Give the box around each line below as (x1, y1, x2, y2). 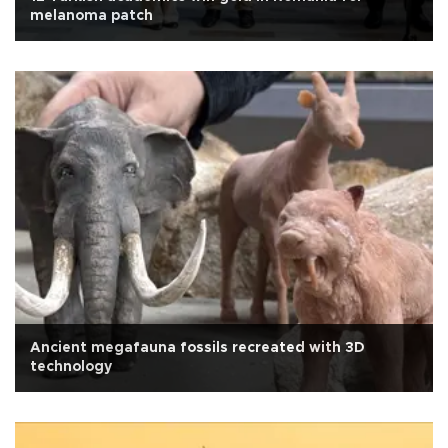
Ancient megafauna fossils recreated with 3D (30, 341, 365, 356)
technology (30, 360, 112, 375)
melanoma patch (30, 9, 153, 24)
